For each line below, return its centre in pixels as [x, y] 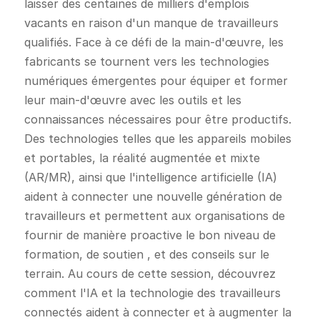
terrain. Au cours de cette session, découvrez [150, 273]
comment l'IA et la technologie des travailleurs [152, 292]
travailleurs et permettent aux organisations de [154, 215]
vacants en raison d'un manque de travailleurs [151, 22]
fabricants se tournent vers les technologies [146, 61]
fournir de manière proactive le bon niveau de [150, 235]
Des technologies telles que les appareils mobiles [157, 138]
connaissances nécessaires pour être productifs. [157, 119]
